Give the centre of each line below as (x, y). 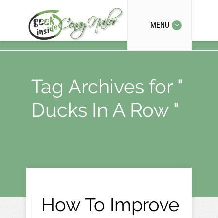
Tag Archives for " (107, 86)
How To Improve (110, 205)
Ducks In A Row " (105, 110)
